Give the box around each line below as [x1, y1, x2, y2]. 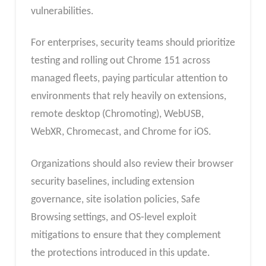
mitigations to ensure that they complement [30, 229, 221, 241]
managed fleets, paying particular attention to [30, 73, 228, 85]
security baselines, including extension [30, 176, 194, 188]
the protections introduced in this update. [30, 247, 210, 259]
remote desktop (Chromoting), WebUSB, [30, 109, 204, 121]
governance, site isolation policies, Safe [30, 194, 200, 205]
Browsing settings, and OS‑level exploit [30, 211, 197, 223]
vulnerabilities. [30, 5, 94, 17]
